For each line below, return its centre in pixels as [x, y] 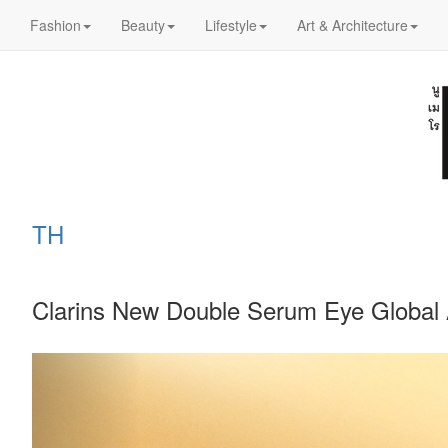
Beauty [143, 25]
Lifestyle [231, 25]
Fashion [55, 25]
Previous [125, 365]
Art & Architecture [352, 25]
